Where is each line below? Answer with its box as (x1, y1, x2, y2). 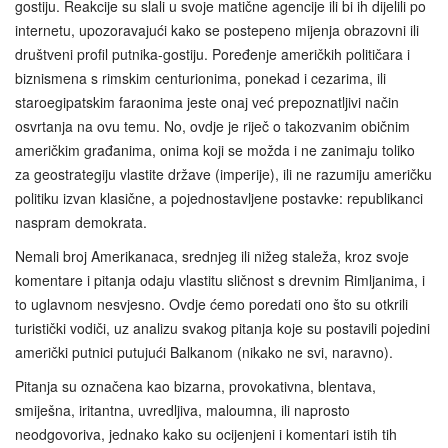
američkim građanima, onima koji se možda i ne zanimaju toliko (15, 140, 415, 161)
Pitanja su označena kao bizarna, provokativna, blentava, (15, 376, 376, 397)
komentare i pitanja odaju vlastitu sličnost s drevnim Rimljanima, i (15, 270, 425, 291)
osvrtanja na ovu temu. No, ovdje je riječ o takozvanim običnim (15, 116, 410, 137)
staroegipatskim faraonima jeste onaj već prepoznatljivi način (15, 92, 399, 113)
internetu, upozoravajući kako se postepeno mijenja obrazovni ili (15, 20, 419, 41)
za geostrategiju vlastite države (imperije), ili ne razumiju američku (15, 164, 432, 185)
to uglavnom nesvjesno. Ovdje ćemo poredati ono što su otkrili (15, 294, 408, 315)
